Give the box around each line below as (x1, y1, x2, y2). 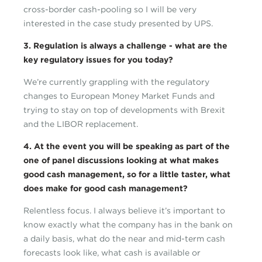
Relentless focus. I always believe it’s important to (23, 205, 225, 216)
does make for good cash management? (23, 183, 188, 194)
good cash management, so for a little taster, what (23, 169, 230, 180)
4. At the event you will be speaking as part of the (23, 141, 230, 152)
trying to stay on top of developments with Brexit (23, 105, 225, 116)
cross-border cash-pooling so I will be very (23, 4, 196, 15)
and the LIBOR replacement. (23, 119, 138, 130)
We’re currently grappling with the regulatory (23, 77, 209, 88)
